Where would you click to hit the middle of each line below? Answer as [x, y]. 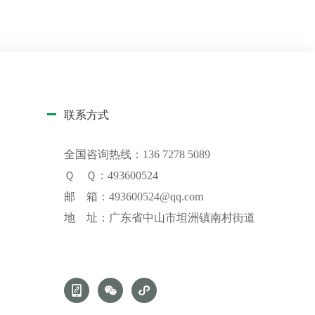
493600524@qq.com [156, 197]
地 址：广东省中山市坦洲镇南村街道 [160, 218]
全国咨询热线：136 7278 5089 [137, 155]
